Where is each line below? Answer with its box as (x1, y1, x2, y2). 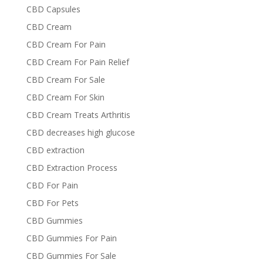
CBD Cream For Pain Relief (26, 56, 129, 68)
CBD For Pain (26, 180, 78, 191)
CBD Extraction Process (26, 162, 117, 173)
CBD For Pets (26, 197, 79, 208)
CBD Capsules (26, 4, 80, 15)
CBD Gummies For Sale (26, 250, 116, 261)
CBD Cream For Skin (26, 92, 104, 103)
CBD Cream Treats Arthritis (26, 109, 130, 120)
